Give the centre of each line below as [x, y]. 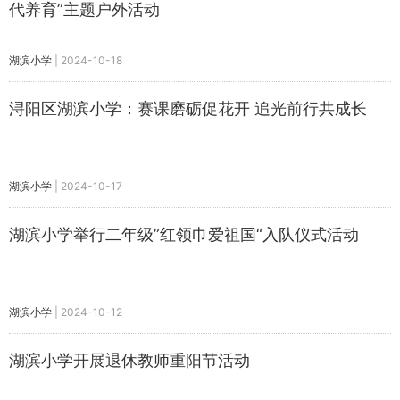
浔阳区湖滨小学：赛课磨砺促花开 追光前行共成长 [188, 108]
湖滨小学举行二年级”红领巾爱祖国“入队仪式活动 [184, 234]
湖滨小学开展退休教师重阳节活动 [129, 360]
